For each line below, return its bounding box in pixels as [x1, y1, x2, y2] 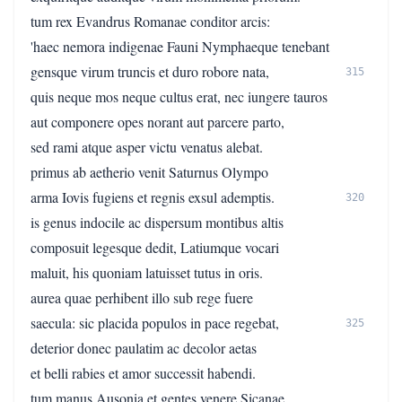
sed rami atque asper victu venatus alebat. [31, 137, 263, 156]
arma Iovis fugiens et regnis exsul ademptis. [31, 188, 275, 206]
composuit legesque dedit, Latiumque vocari [31, 238, 279, 257]
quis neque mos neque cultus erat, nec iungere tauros [31, 87, 328, 106]
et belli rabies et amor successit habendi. [31, 363, 256, 382]
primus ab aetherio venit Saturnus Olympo [31, 162, 268, 181]
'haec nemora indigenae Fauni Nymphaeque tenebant [31, 37, 329, 56]
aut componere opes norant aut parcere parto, [31, 112, 284, 131]
